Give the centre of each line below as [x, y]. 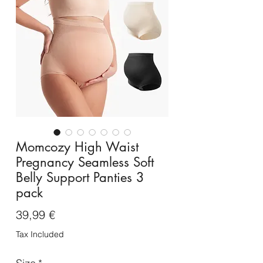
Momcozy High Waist [77, 147]
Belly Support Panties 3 [80, 178]
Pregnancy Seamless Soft [85, 162]
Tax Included [40, 235]
